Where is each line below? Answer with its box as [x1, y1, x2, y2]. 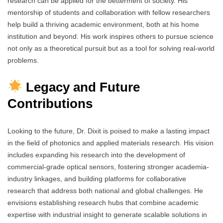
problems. [7, 56, 39, 64]
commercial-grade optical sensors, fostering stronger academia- [7, 162, 209, 171]
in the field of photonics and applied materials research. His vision [7, 138, 214, 147]
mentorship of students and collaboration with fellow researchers [7, 8, 210, 16]
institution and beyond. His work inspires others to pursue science [7, 32, 214, 40]
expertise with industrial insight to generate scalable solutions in [7, 210, 207, 219]
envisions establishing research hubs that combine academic [7, 198, 199, 207]
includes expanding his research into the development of [7, 150, 185, 159]
